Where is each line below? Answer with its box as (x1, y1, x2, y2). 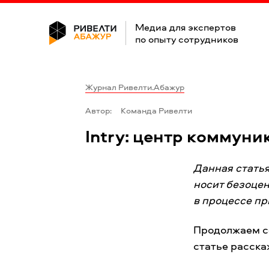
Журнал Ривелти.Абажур (85, 81, 184, 92)
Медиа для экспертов (135, 20, 236, 34)
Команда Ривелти (121, 104, 192, 116)
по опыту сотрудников (135, 32, 238, 46)
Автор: (85, 104, 112, 116)
